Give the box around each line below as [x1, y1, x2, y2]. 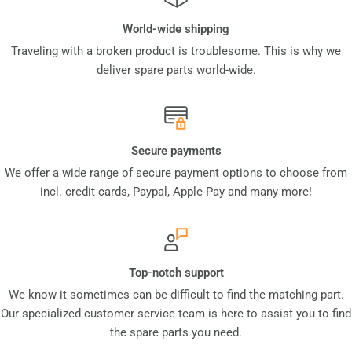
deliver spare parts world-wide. [96, 62, 256, 77]
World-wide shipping [123, 21, 229, 36]
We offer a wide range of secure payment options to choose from [5, 165, 347, 180]
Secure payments [130, 143, 222, 158]
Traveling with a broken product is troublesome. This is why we [11, 43, 341, 58]
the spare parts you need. [110, 324, 242, 339]
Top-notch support [128, 265, 224, 280]
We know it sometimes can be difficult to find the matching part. [8, 287, 344, 302]
